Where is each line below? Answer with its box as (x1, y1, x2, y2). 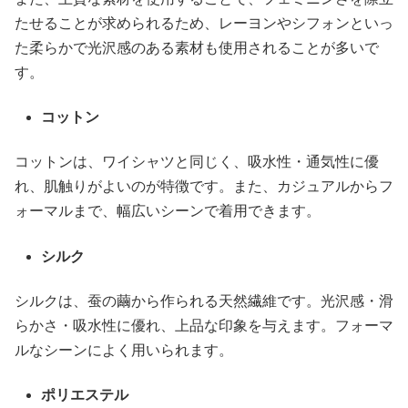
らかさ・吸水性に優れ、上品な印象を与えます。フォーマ (15, 318, 393, 334)
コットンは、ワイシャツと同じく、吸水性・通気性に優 (15, 154, 379, 170)
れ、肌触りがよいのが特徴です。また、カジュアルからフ (15, 178, 393, 195)
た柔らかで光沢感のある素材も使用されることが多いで (15, 39, 379, 56)
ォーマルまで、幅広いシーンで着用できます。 (15, 203, 321, 219)
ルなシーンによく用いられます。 (15, 342, 233, 359)
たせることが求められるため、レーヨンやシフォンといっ (15, 15, 393, 31)
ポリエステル (41, 387, 129, 403)
